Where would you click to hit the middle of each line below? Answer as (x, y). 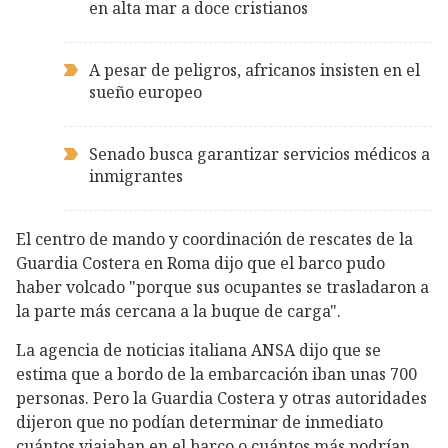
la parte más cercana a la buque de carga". (178, 311)
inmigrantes (136, 176)
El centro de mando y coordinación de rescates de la (214, 239)
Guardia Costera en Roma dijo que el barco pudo (200, 263)
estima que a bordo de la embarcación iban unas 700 (216, 374)
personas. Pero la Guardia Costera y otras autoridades (221, 398)
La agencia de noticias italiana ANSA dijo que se (198, 350)
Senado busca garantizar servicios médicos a (259, 154)
